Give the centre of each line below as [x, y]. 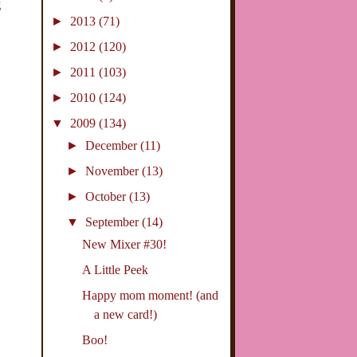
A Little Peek [116, 270]
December [112, 146]
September [113, 222]
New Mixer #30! [125, 245]
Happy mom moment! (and [151, 296]
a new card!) [126, 315]
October [107, 197]
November [113, 171]
